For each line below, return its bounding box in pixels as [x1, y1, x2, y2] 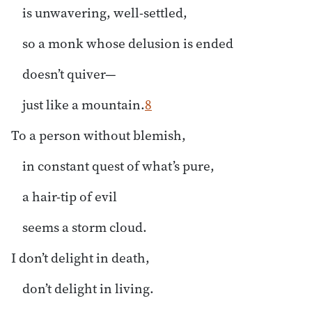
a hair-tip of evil [22, 187, 117, 205]
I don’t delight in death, [11, 248, 150, 267]
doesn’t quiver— [22, 64, 116, 83]
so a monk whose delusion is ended [22, 33, 233, 52]
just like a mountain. [22, 95, 145, 114]
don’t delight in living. [22, 279, 154, 297]
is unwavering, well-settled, [22, 3, 187, 22]
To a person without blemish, [11, 125, 186, 144]
